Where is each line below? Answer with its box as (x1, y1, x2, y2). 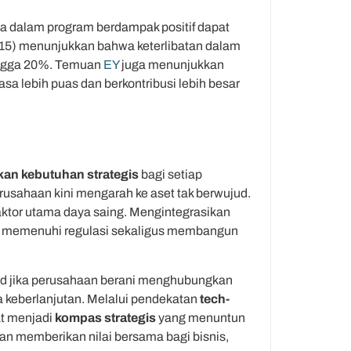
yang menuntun (156, 310, 245, 324)
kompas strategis (55, 310, 156, 324)
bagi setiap (139, 168, 202, 182)
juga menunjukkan (119, 57, 224, 71)
